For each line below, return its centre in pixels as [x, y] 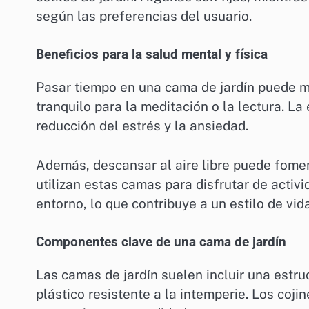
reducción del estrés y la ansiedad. [142, 126]
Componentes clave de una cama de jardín [161, 242]
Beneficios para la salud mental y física [152, 55]
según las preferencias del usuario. [144, 16]
